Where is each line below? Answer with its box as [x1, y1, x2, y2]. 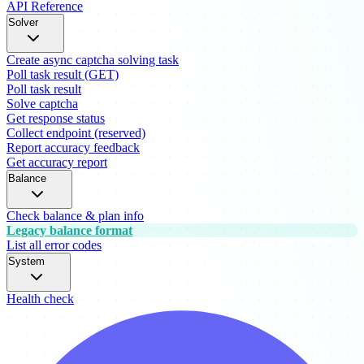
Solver [8, 15, 38, 28]
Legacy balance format [6, 223, 132, 237]
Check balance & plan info [6, 208, 144, 223]
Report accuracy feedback [6, 140, 140, 154]
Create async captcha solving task [6, 52, 179, 67]
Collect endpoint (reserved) [6, 125, 145, 140]
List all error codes [6, 237, 102, 252]
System [8, 254, 45, 267]
